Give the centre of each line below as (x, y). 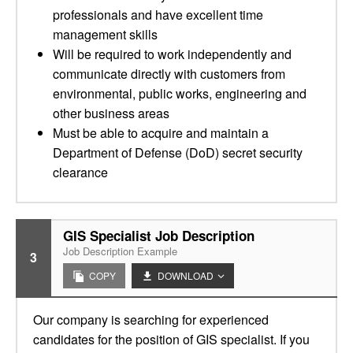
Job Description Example (120, 251)
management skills (105, 34)
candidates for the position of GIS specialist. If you (171, 339)
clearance (80, 172)
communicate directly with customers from (169, 74)
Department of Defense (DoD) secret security (178, 152)
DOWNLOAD (186, 275)
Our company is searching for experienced (151, 320)
